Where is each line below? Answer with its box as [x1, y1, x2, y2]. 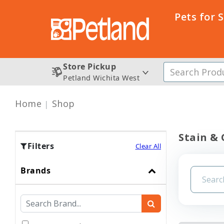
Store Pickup [63, 61, 116, 72]
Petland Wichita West [63, 73, 139, 82]
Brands [20, 165, 50, 176]
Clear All [135, 141, 161, 150]
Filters [27, 140, 54, 151]
